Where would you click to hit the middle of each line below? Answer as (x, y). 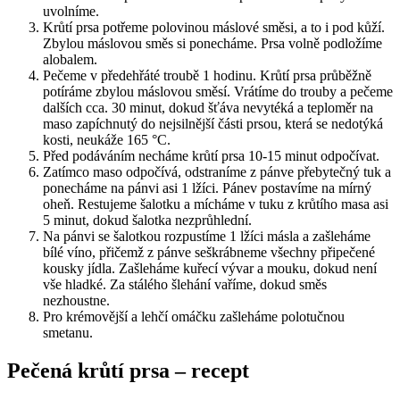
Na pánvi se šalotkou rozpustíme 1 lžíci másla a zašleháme (207, 236)
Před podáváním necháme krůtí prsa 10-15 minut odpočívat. (211, 155)
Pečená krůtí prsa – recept (128, 370)
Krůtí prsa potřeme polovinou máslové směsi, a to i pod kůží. (214, 27)
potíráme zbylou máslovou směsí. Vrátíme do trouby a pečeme (218, 91)
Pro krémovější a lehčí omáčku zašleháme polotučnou (194, 316)
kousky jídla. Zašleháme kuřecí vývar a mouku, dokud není (210, 268)
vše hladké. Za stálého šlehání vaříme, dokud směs (185, 284)
